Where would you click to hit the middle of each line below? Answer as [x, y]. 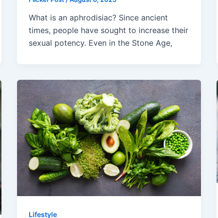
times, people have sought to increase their [108, 30]
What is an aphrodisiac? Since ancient [98, 18]
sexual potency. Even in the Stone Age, [100, 43]
